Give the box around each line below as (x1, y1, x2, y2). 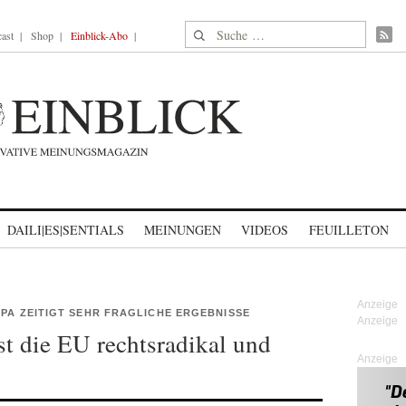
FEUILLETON (308, 221, 389, 238)
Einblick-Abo (71, 28, 128, 43)
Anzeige (357, 353, 398, 365)
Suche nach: (185, 22, 255, 41)
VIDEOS (241, 221, 288, 238)
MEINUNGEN (144, 221, 221, 238)
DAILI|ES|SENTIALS (7, 221, 124, 238)
